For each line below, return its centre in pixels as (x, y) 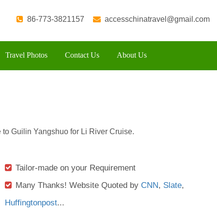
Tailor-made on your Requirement (76, 168)
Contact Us (82, 55)
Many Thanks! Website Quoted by (78, 185)
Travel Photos (26, 55)
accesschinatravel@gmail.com (157, 19)
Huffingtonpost (31, 202)
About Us (132, 55)
